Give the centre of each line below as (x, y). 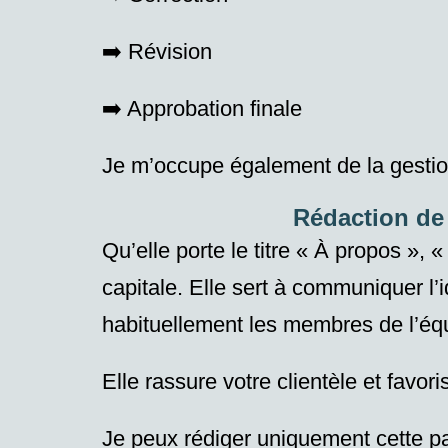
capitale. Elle (167, 288)
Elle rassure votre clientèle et (244, 382)
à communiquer (348, 288)
